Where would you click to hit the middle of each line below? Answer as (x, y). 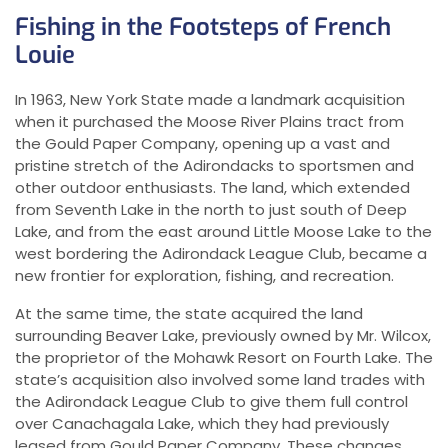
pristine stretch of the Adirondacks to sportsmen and (214, 166)
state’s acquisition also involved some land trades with (220, 380)
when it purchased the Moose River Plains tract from (209, 122)
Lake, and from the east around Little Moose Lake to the (223, 232)
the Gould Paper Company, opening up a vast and (202, 144)
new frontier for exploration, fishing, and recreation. (204, 276)
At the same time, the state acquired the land (189, 314)
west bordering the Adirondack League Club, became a (221, 254)
